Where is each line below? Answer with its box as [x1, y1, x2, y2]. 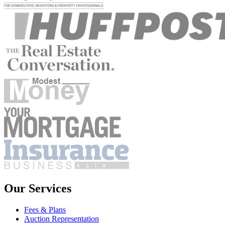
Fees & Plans [24, 205, 66, 214]
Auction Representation [24, 214, 99, 223]
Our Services [4, 182, 71, 195]
